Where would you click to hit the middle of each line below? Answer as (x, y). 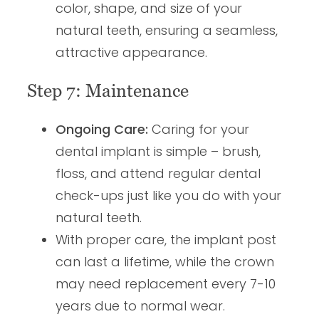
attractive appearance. (131, 52)
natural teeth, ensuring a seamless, (167, 30)
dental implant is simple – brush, (158, 151)
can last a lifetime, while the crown (165, 261)
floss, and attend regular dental (158, 173)
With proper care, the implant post (166, 239)
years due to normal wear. (140, 305)
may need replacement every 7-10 (166, 283)
